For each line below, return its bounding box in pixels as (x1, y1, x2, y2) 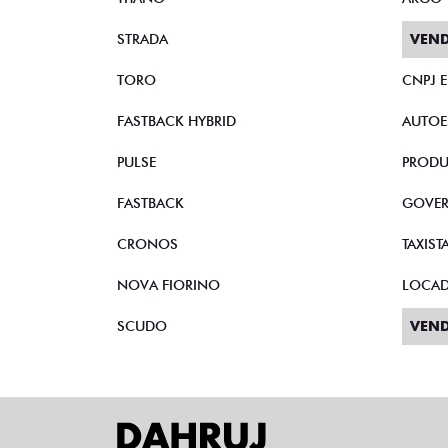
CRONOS (117, 236, 178, 252)
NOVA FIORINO (117, 277, 220, 293)
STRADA (117, 31, 168, 47)
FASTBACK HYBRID (117, 113, 236, 129)
